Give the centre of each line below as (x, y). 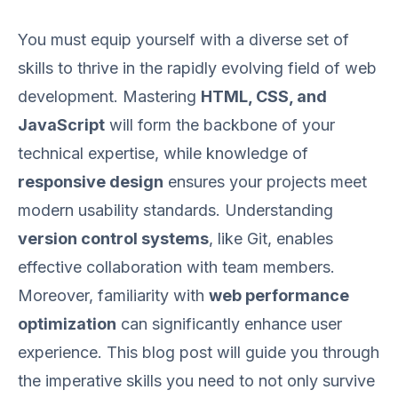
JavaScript (61, 125)
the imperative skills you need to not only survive (196, 381)
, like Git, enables (271, 239)
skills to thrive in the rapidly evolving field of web (197, 68)
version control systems (113, 239)
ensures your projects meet (265, 182)
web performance (279, 295)
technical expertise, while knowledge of (163, 153)
